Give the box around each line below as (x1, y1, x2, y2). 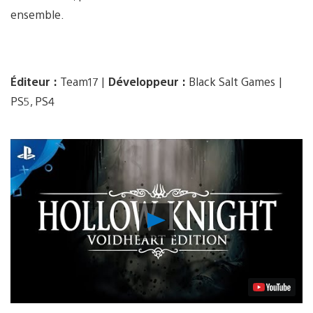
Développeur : (108, 73, 186, 89)
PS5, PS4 (10, 93, 54, 108)
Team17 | (57, 73, 108, 89)
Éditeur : (10, 73, 57, 89)
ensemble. (10, 6, 64, 22)
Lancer (165, 208, 203, 225)
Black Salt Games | (186, 73, 283, 89)
